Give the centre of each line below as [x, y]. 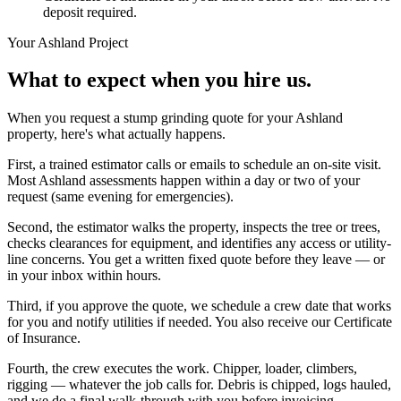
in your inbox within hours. [84, 276]
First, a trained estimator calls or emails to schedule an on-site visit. [194, 165]
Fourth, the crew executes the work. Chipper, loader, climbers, [182, 369]
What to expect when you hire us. [159, 80]
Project [107, 42]
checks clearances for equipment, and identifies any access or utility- [199, 243]
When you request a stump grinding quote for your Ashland [175, 118]
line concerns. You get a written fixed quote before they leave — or [196, 260]
